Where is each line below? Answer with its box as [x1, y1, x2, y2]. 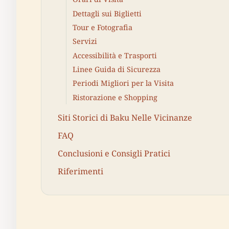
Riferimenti [58, 166, 103, 177]
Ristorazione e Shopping [73, 92, 157, 102]
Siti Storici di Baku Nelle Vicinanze [58, 111, 192, 123]
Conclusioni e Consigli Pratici [58, 147, 170, 159]
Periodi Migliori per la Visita [73, 78, 174, 88]
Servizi [73, 36, 97, 47]
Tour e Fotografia [73, 22, 132, 32]
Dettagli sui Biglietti [73, 8, 142, 18]
